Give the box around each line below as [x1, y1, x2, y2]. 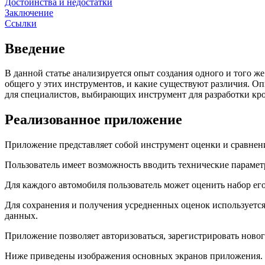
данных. [5, 211, 38, 221]
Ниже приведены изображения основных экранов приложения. [5, 251, 263, 261]
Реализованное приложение [5, 112, 182, 128]
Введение [5, 40, 65, 56]
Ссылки [5, 18, 37, 28]
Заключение [5, 7, 53, 18]
